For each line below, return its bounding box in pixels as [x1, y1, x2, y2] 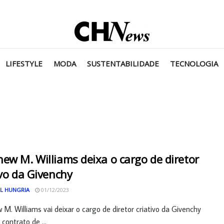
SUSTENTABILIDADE [87, 58, 159, 68]
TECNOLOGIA [170, 58, 218, 68]
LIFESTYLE [5, 58, 42, 68]
